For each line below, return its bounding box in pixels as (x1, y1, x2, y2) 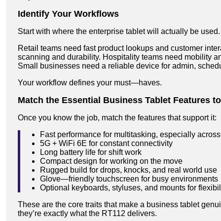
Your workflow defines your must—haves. (18, 78, 162, 87)
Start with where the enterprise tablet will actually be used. (18, 27, 220, 36)
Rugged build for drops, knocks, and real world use (40, 165, 217, 174)
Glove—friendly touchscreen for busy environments (40, 174, 218, 183)
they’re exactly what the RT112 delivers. (18, 209, 157, 218)
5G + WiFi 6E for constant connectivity (40, 139, 173, 147)
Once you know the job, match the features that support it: (18, 113, 217, 122)
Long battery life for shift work (40, 147, 142, 156)
